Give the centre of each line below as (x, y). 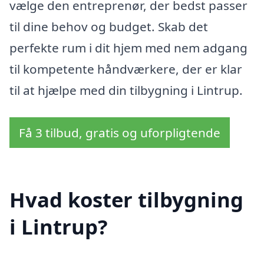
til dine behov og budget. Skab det (109, 27)
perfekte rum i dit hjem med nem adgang (128, 48)
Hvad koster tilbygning (126, 199)
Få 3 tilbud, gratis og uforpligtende (120, 133)
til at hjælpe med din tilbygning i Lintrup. (126, 90)
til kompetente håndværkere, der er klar (126, 69)
